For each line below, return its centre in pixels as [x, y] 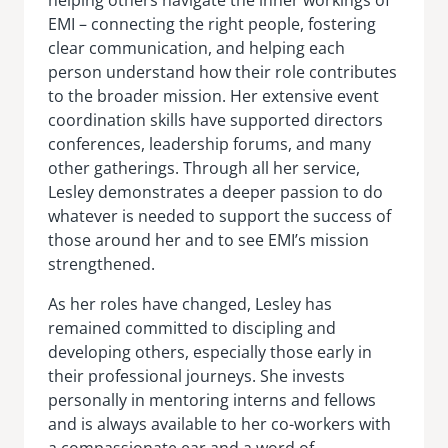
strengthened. [101, 263]
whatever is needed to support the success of [219, 215]
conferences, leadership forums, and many [209, 143]
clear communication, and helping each [196, 47]
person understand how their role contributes [222, 71]
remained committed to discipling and [192, 327]
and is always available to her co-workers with [219, 423]
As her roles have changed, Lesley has [190, 303]
